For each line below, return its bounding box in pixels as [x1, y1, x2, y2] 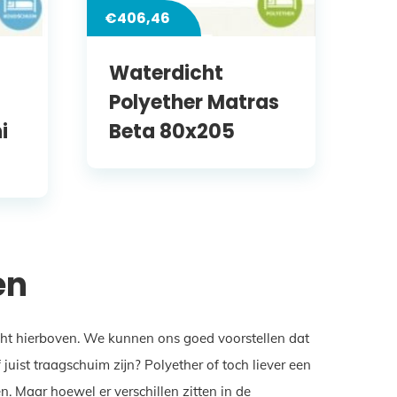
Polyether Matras [109, 88, 280, 116]
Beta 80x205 [109, 117, 236, 145]
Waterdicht [109, 58, 224, 87]
